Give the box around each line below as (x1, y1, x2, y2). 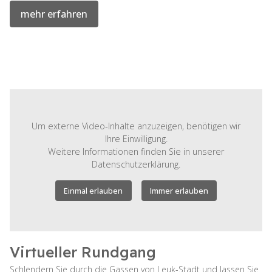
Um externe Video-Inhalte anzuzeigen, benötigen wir (32, 120, 240, 132)
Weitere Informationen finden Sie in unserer (48, 145, 224, 157)
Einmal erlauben (64, 185, 123, 196)
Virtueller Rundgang (10, 242, 156, 261)
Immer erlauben (149, 185, 208, 196)
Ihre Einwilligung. (104, 132, 168, 144)
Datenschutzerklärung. (92, 158, 180, 170)
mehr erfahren (21, 7, 87, 21)
